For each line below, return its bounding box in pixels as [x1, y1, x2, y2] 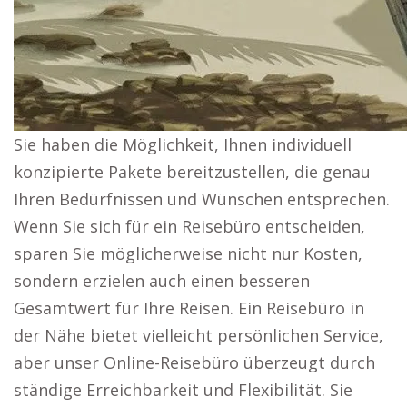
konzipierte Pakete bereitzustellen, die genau [14, 161, 371, 183]
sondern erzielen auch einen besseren [14, 270, 310, 292]
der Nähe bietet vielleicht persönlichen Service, [14, 324, 383, 346]
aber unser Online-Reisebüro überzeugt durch [14, 352, 375, 373]
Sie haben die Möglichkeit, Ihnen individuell [14, 134, 352, 155]
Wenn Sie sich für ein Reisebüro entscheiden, [14, 215, 365, 237]
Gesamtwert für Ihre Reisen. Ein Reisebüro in [14, 297, 364, 319]
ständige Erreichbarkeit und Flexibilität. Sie [14, 379, 352, 401]
